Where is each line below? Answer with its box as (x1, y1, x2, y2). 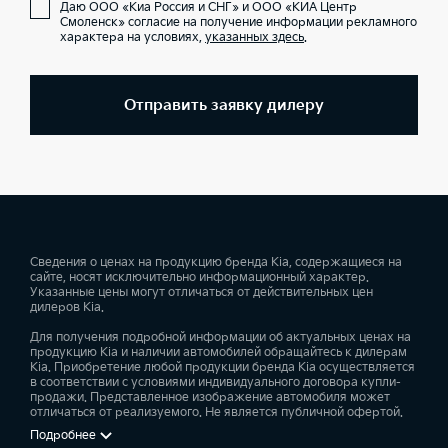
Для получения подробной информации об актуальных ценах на (30, 330, 411, 345)
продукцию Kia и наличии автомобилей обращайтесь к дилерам (30, 345, 407, 360)
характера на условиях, (60, 30, 205, 45)
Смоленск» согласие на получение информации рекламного (60, 15, 417, 30)
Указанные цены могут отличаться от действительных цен (30, 285, 373, 300)
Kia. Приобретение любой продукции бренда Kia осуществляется (30, 360, 415, 375)
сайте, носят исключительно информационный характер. (30, 270, 369, 285)
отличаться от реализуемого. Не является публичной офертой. (30, 405, 403, 420)
